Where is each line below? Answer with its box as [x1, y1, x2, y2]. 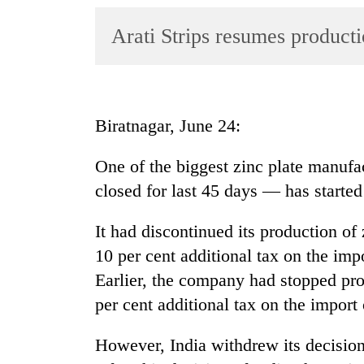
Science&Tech [16, 154, 91, 168]
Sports [16, 59, 49, 73]
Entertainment [16, 91, 88, 105]
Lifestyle [16, 123, 61, 136]
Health [16, 249, 50, 263]
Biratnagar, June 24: [95, 115, 240, 136]
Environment [16, 218, 83, 232]
